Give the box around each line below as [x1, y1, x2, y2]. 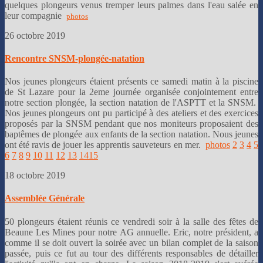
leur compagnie [5, 10, 62, 21]
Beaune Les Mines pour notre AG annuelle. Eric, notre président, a [5, 227, 258, 237]
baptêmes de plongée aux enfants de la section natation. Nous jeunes [5, 129, 258, 140]
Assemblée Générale [5, 193, 85, 204]
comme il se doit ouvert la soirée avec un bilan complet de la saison [5, 237, 258, 248]
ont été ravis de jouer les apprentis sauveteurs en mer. [5, 140, 205, 150]
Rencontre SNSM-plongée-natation [5, 53, 144, 63]
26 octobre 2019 [5, 30, 68, 41]
